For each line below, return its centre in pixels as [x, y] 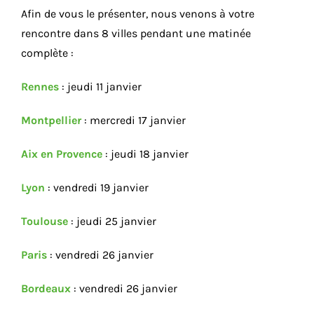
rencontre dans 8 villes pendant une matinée [136, 33]
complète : [47, 53]
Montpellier [51, 120]
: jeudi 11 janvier [100, 86]
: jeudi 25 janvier [112, 221]
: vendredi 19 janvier [97, 187]
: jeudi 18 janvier [145, 153]
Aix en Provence [62, 153]
